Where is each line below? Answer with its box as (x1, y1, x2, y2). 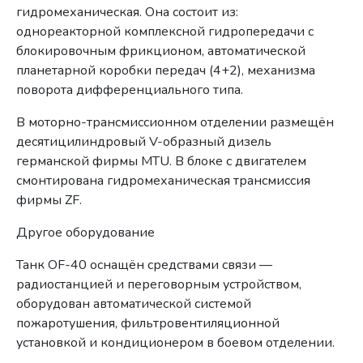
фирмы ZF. (16, 190, 83, 209)
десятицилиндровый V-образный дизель (16, 132, 272, 151)
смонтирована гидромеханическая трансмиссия (16, 171, 311, 190)
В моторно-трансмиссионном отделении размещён (16, 113, 335, 131)
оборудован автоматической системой (16, 294, 252, 313)
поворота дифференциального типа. (16, 80, 244, 99)
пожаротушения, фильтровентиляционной (16, 314, 280, 332)
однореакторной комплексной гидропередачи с (16, 22, 314, 41)
